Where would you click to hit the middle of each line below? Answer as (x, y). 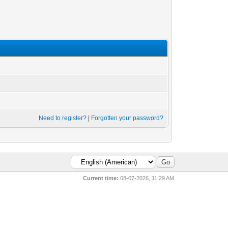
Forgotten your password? (127, 118)
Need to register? (63, 118)
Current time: (101, 178)
